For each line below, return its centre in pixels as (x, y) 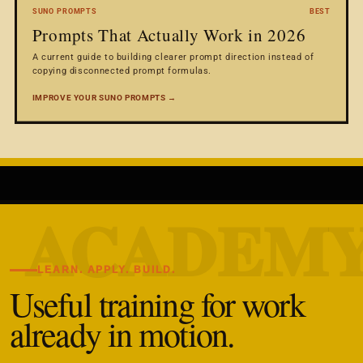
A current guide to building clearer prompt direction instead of (173, 56)
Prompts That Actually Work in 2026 (169, 34)
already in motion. (122, 333)
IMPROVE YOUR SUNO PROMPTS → (104, 97)
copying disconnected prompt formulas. (122, 70)
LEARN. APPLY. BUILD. (107, 269)
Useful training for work (157, 303)
